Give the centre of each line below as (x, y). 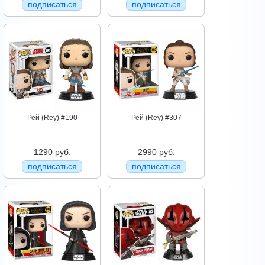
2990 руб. (156, 152)
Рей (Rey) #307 (156, 118)
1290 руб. (52, 152)
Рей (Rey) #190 (52, 118)
